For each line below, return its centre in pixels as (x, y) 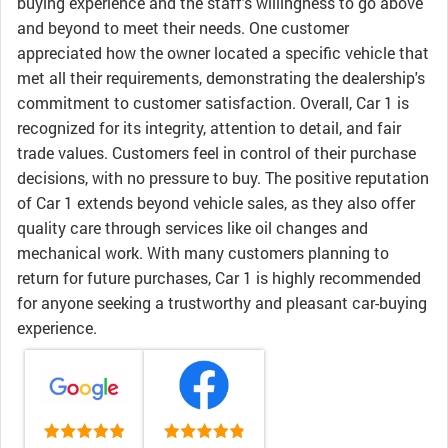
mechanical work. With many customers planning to (203, 252)
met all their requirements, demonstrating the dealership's (221, 77)
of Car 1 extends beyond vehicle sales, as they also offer (216, 202)
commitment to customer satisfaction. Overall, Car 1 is (213, 102)
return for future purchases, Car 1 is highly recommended (219, 277)
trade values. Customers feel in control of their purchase (216, 152)
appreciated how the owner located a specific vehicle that (223, 52)
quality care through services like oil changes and (192, 227)
